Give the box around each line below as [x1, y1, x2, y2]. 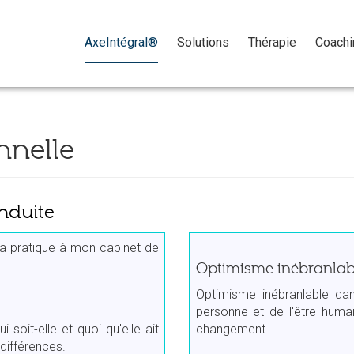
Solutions [177, 35, 229, 50]
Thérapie [248, 35, 296, 50]
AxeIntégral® [85, 35, 158, 50]
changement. [195, 321, 269, 337]
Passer [74, 16, 115, 31]
